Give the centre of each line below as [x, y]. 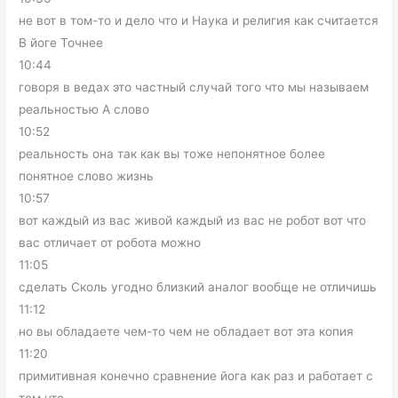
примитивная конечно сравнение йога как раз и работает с [196, 376]
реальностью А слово [84, 110]
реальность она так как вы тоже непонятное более [172, 154]
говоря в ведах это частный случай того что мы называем [194, 88]
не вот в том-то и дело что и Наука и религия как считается [199, 21]
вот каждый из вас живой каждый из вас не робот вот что [193, 221]
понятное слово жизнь [87, 176]
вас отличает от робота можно [110, 243]
